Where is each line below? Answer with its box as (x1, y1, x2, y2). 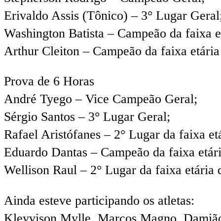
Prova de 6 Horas (4, 74, 94, 89)
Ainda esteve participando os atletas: (4, 193, 194, 208)
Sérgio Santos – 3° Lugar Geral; (4, 110, 170, 124)
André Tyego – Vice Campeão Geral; (4, 92, 197, 107)
